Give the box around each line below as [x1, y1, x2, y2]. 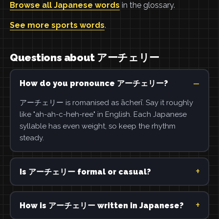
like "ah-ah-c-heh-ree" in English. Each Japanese [19, 109, 187, 119]
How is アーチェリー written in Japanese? [19, 200, 184, 210]
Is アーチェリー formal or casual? [19, 167, 151, 176]
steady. [19, 133, 44, 142]
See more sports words [10, 21, 105, 30]
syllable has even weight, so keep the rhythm [19, 121, 175, 131]
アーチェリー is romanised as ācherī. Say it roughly [19, 98, 193, 107]
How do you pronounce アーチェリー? [19, 78, 168, 88]
